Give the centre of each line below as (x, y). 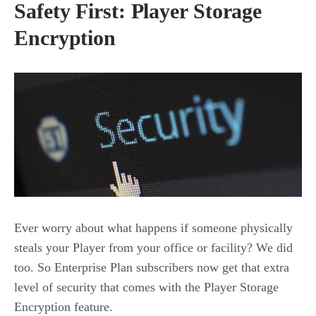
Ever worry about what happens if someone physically (153, 228)
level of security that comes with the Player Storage (146, 287)
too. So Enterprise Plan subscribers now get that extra (152, 268)
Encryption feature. (63, 307)
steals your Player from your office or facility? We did (153, 248)
